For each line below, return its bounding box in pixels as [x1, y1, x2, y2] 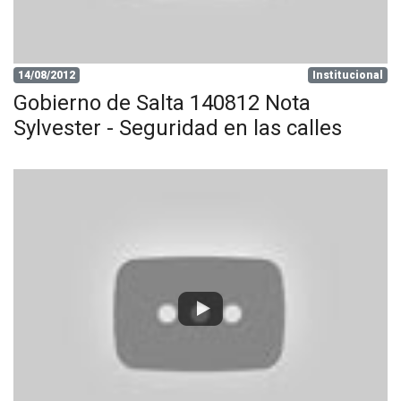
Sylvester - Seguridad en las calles [13, 115, 342, 141]
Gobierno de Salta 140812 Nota [13, 90, 311, 115]
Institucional [312, 68, 384, 81]
